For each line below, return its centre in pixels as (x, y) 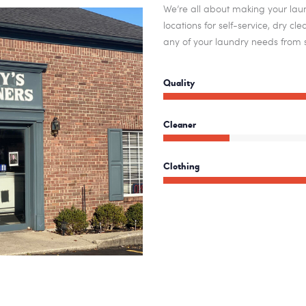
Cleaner (180, 125)
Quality (179, 83)
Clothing (181, 167)
